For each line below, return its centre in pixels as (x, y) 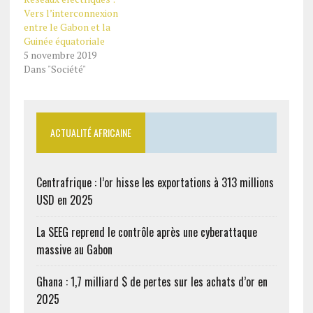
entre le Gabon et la (67, 27)
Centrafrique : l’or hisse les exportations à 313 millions (155, 182)
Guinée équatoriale (64, 41)
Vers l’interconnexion (71, 13)
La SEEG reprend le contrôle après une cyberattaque (146, 232)
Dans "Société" (54, 69)
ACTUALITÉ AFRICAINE (90, 132)
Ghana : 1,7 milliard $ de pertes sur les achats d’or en (152, 282)
